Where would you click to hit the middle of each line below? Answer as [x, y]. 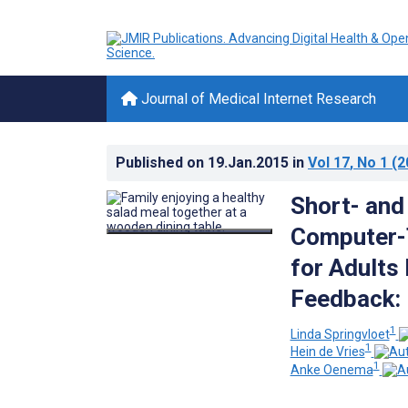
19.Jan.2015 [250, 163]
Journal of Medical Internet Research [257, 99]
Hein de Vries [327, 352]
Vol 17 [329, 163]
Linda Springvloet [340, 334]
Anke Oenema [331, 369]
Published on [162, 163]
